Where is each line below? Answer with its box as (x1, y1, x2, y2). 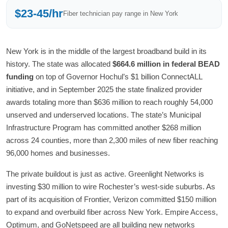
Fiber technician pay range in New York (63, 9, 178, 17)
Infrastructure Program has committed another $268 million (6, 123, 201, 132)
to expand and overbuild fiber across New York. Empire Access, (6, 208, 218, 217)
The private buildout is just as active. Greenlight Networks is (6, 169, 204, 179)
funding (6, 72, 34, 81)
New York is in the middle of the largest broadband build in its (6, 47, 207, 56)
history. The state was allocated (6, 60, 112, 69)
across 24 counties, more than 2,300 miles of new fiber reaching (6, 136, 218, 145)
